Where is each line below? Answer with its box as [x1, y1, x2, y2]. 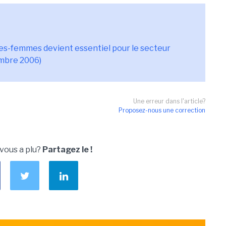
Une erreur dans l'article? [133, 97, 205, 105]
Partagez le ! [42, 145, 92, 154]
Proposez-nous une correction [119, 106, 205, 114]
